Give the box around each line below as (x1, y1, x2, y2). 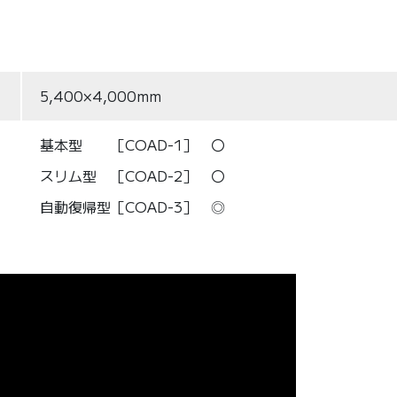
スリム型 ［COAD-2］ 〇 (40, 164, 225, 186)
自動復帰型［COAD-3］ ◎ (40, 195, 225, 217)
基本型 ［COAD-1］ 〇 (40, 133, 225, 155)
